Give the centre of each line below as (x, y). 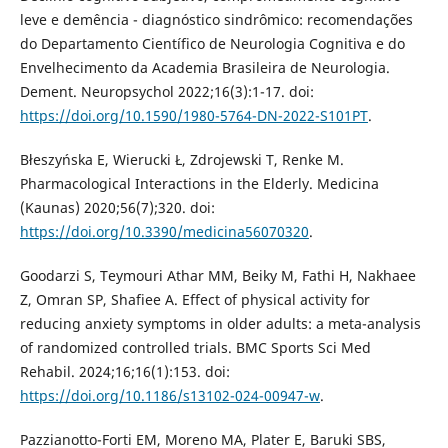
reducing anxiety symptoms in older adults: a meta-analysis (220, 323)
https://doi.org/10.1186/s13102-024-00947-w (169, 395)
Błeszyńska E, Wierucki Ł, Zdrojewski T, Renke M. (181, 159)
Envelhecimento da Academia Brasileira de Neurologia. (204, 67)
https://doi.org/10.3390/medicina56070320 (164, 231)
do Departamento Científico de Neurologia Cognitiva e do (212, 43)
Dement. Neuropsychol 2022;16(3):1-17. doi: (166, 91)
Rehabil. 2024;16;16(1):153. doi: (124, 371)
